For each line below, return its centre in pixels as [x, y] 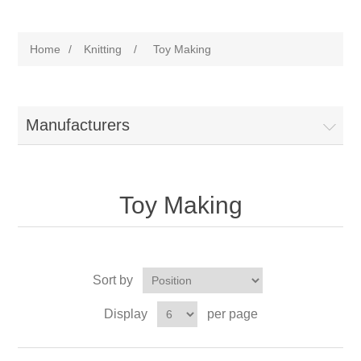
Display [125, 314]
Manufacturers [78, 125]
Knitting [103, 49]
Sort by [112, 280]
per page [232, 314]
